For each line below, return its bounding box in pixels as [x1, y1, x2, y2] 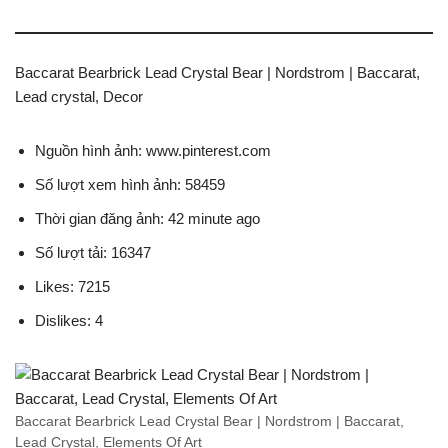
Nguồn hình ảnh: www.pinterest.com [35, 142, 271, 159]
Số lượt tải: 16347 [35, 244, 151, 261]
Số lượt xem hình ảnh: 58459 [35, 176, 225, 193]
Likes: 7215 [35, 278, 110, 295]
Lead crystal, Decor [15, 88, 143, 105]
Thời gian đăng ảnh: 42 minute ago [35, 210, 260, 227]
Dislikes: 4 [35, 312, 103, 329]
